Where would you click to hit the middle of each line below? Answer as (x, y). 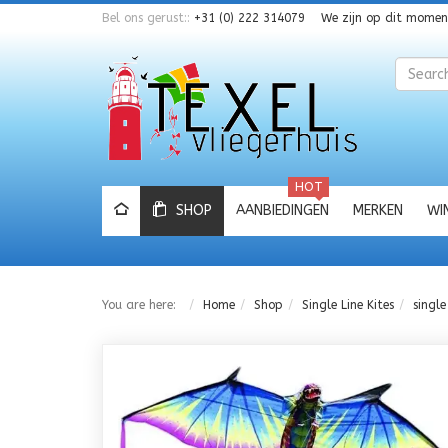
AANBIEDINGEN (282, 210)
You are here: (143, 305)
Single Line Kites (348, 305)
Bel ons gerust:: (148, 18)
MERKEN (378, 210)
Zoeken (413, 65)
